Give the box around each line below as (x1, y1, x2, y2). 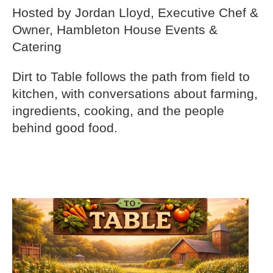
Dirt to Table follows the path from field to (12, 69, 250, 83)
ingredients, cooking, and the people (12, 104, 224, 118)
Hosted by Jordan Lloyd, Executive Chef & (12, 5, 258, 19)
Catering (12, 40, 62, 54)
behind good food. (12, 121, 118, 135)
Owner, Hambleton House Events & (12, 23, 218, 37)
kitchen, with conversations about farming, (12, 87, 258, 101)
